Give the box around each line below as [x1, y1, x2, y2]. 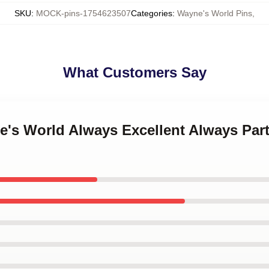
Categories [131, 8, 172, 18]
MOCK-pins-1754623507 [36, 8, 131, 18]
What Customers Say [62, 64, 207, 80]
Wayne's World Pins [177, 8, 252, 18]
